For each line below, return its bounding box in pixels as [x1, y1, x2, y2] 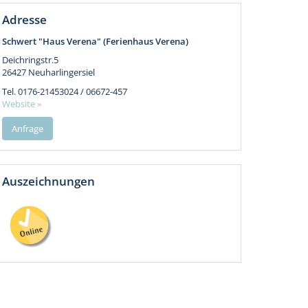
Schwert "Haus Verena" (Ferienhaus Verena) [1, 34, 188, 47]
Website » [1, 97, 41, 110]
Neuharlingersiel [27, 65, 95, 78]
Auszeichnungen [1, 173, 95, 189]
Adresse [1, 11, 47, 27]
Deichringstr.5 [1, 53, 58, 66]
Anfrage [11, 122, 43, 135]
